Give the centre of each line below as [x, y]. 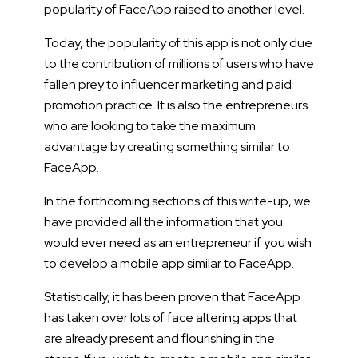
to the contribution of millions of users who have [179, 63]
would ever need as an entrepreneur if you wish [178, 242]
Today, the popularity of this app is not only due [178, 42]
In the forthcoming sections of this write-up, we [177, 201]
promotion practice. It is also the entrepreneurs [176, 105]
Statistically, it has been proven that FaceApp [172, 296]
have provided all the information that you [163, 221]
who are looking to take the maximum [150, 125]
